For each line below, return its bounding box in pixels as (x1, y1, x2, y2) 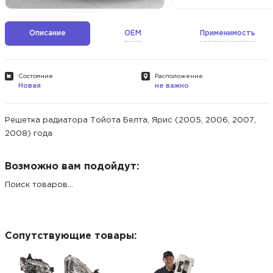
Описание (29, 29, 66, 37)
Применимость (200, 29, 255, 37)
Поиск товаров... (5, 182, 73, 188)
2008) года (5, 130, 52, 137)
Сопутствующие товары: (5, 232, 136, 241)
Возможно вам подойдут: (5, 162, 139, 171)
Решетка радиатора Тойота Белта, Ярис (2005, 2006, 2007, (5, 117, 256, 124)
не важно (155, 83, 189, 89)
